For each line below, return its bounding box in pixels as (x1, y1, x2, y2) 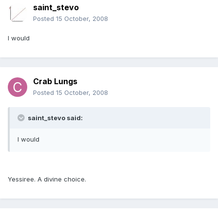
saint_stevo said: (26, 114, 83, 122)
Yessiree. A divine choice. (8, 175, 86, 183)
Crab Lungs (33, 76, 77, 87)
